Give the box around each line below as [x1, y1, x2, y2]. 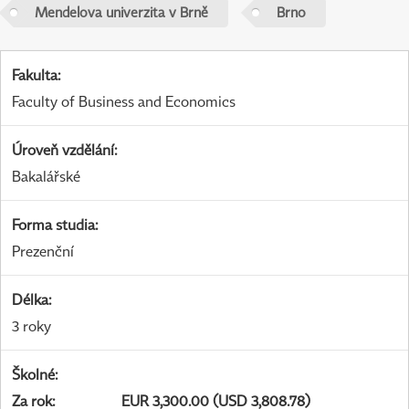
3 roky [12, 317, 51, 336]
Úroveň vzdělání [12, 141, 114, 160]
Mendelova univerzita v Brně [34, 4, 208, 21]
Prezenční [12, 242, 74, 261]
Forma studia [12, 215, 95, 235]
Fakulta [12, 66, 58, 85]
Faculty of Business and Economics [12, 92, 236, 111]
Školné [12, 365, 55, 384]
